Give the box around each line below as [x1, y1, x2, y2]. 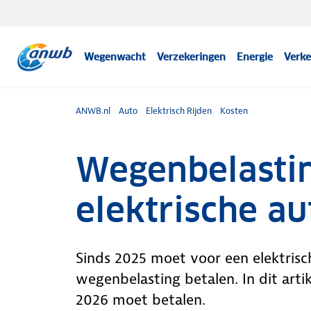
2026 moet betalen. [75, 290, 205, 310]
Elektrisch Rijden [145, 105, 212, 117]
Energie [237, 51, 274, 63]
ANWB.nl [75, 105, 110, 117]
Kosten [219, 105, 248, 117]
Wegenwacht [84, 51, 146, 63]
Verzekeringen [157, 51, 226, 63]
